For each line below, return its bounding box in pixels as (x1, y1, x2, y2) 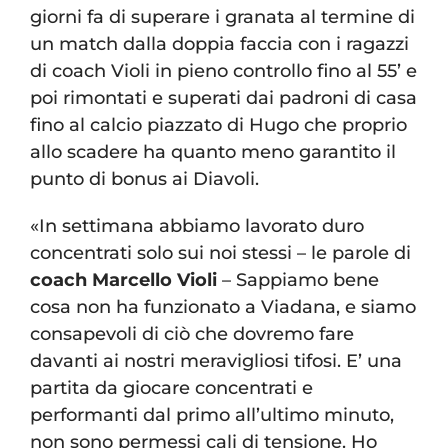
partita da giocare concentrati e (30, 377, 313, 400)
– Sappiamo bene (217, 269, 379, 292)
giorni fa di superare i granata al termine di (30, 6, 415, 29)
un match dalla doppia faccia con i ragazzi (30, 33, 409, 56)
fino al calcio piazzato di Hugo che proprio (30, 114, 407, 137)
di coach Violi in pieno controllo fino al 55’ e (30, 60, 417, 83)
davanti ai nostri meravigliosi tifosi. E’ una (30, 350, 402, 373)
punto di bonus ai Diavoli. (30, 168, 259, 191)
